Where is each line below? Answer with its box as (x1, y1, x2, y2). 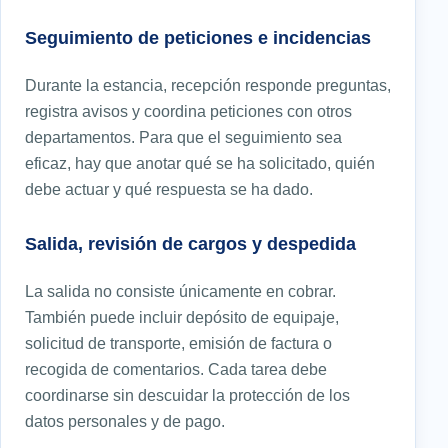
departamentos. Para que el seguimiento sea (25, 127, 342, 146)
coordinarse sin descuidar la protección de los (25, 385, 350, 404)
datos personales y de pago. (25, 411, 225, 430)
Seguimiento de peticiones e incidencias (25, 26, 371, 48)
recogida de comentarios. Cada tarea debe (25, 359, 327, 378)
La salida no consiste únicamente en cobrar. (25, 281, 336, 300)
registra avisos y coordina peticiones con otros (25, 101, 352, 120)
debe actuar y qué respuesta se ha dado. (25, 179, 313, 198)
